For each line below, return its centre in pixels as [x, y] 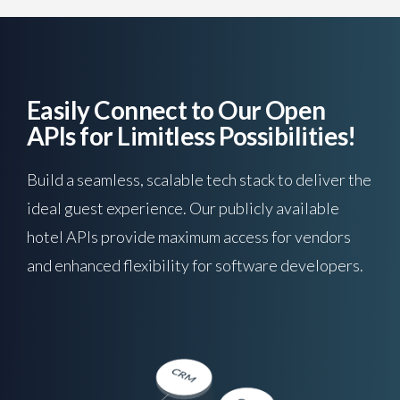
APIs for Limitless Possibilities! [192, 136]
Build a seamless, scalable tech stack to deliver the [199, 179]
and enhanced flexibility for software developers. [195, 265]
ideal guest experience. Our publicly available [183, 208]
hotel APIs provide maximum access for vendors [189, 237]
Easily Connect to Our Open [176, 110]
